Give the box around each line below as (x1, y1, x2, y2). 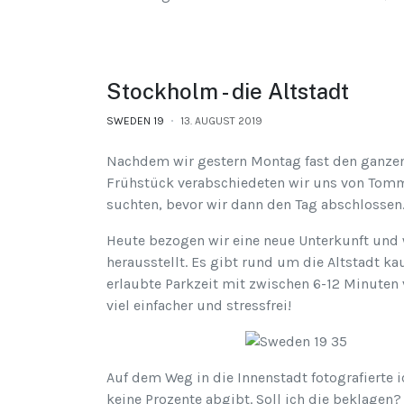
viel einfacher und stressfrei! (106, 297, 291, 315)
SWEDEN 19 (106, 115, 164, 128)
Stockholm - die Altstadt (106, 78, 349, 105)
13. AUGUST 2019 (180, 115, 262, 128)
